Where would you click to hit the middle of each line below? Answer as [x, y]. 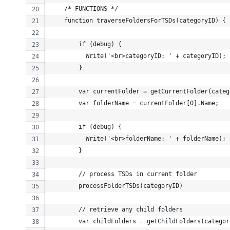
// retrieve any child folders [116, 209]
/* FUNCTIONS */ [84, 8]
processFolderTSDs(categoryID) [116, 186]
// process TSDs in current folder [123, 174]
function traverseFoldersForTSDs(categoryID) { [138, 20]
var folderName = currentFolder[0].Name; [134, 103]
